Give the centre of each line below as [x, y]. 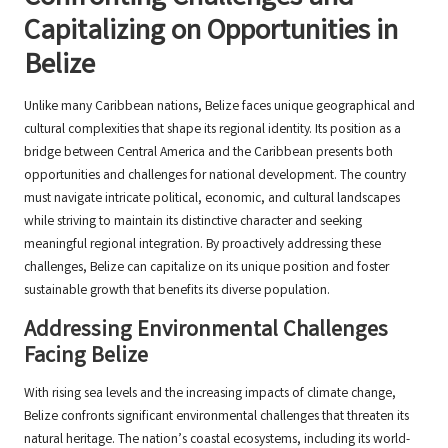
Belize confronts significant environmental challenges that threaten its [216, 417]
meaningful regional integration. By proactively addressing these [202, 245]
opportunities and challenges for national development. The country [215, 176]
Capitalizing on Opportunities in [211, 33]
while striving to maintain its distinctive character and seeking [193, 222]
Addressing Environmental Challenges [206, 332]
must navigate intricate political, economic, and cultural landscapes [212, 199]
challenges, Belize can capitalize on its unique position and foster [206, 268]
